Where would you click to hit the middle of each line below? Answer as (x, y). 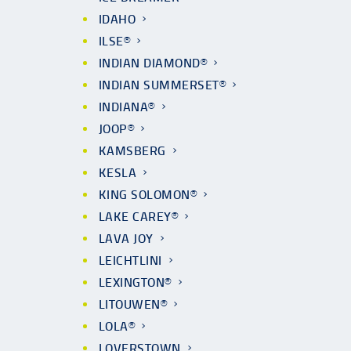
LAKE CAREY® (139, 217)
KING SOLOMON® (148, 195)
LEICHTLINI (130, 261)
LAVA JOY (126, 239)
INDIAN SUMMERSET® (163, 85)
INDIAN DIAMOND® (153, 63)
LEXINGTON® (135, 282)
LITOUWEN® (133, 304)
